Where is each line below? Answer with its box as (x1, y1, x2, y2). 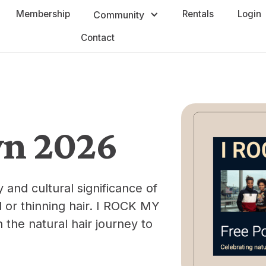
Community (93, 9, 145, 21)
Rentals (182, 8, 214, 20)
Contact (81, 32, 115, 43)
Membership (15, 8, 70, 20)
